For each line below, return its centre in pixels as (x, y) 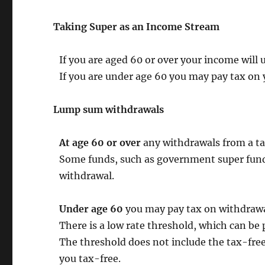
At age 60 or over (100, 142)
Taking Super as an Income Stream (137, 26)
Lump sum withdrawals (109, 109)
